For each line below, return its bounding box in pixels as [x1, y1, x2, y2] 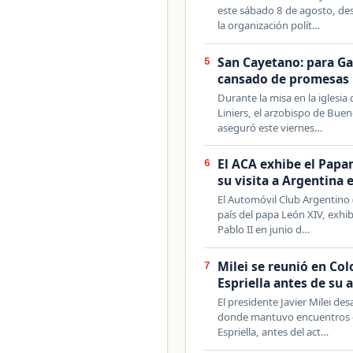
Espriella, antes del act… [217, 324, 329, 339]
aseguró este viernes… [217, 120, 323, 135]
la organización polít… [217, 17, 321, 32]
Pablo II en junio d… [217, 222, 310, 237]
